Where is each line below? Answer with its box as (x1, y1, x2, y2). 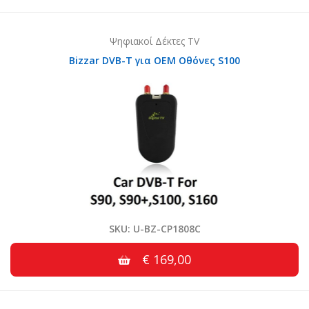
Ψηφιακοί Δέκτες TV (110, 34, 199, 48)
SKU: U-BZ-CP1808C (108, 222, 201, 236)
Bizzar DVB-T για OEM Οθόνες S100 (69, 54, 240, 68)
